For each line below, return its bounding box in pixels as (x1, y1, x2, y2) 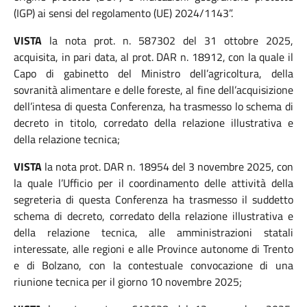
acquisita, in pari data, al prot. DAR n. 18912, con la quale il (14, 49, 293, 65)
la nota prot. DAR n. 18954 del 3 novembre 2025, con (42, 158, 293, 175)
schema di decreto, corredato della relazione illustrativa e (14, 208, 293, 224)
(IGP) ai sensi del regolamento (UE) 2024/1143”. (14, 5, 233, 21)
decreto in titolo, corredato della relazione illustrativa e (14, 114, 293, 131)
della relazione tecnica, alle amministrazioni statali (14, 224, 293, 241)
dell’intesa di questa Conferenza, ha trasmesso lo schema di (14, 98, 293, 114)
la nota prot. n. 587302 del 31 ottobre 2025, (42, 32, 293, 49)
